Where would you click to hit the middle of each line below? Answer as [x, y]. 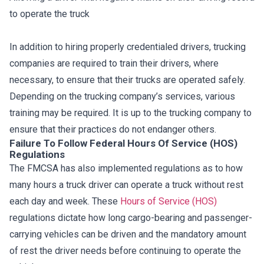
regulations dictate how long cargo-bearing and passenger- [131, 218]
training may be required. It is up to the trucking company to [131, 113]
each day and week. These [65, 201]
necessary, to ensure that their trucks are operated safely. [127, 80]
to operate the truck [49, 14]
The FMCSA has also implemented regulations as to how [126, 168]
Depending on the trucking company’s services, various [122, 96]
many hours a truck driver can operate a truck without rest [126, 185]
